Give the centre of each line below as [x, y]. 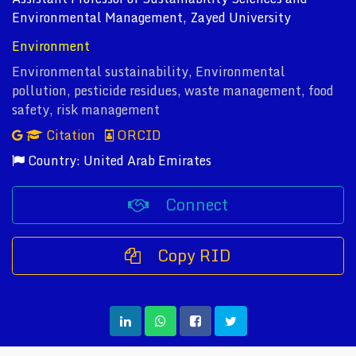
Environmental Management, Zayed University [151, 17]
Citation [71, 135]
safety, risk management [86, 110]
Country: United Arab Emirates [118, 161]
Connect [195, 205]
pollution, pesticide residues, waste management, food [173, 91]
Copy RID [192, 255]
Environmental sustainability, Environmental [149, 72]
